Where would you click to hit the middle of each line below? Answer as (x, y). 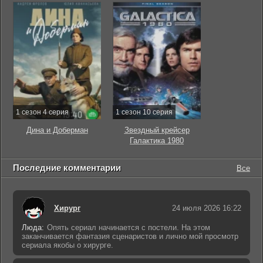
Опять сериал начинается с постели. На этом (129, 227)
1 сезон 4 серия (42, 112)
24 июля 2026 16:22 (207, 208)
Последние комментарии (67, 168)
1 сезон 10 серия (144, 112)
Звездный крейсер (157, 130)
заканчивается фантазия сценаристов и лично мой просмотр (130, 236)
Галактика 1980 (157, 141)
